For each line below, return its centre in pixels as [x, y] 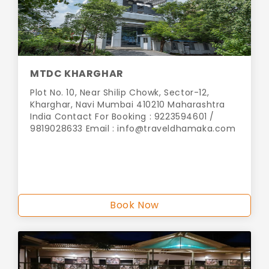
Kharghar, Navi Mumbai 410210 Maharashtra [128, 105]
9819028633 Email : [74, 129]
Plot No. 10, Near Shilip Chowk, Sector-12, [120, 93]
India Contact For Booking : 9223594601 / [122, 117]
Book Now [134, 205]
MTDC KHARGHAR [77, 74]
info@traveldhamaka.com [177, 129]
